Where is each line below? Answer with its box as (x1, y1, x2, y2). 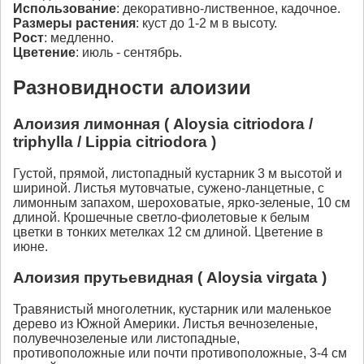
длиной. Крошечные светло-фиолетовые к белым (13, 210, 310, 224)
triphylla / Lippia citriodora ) (13, 133, 216, 151)
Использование (13, 2, 116, 16)
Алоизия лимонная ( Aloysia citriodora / (13, 115, 313, 133)
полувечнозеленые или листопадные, (13, 331, 240, 346)
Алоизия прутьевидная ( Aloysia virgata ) (13, 269, 327, 287)
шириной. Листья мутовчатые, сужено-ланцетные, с (13, 180, 324, 195)
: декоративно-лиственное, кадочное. (116, 2, 340, 16)
